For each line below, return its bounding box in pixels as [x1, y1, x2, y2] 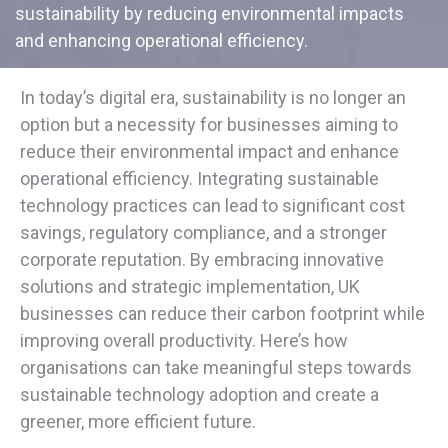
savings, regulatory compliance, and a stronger [20, 222, 387, 244]
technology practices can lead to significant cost [20, 195, 405, 217]
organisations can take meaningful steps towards [20, 357, 412, 379]
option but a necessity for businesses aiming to [20, 114, 398, 136]
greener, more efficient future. [20, 411, 256, 433]
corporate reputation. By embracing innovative [20, 249, 384, 271]
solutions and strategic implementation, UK [20, 276, 360, 298]
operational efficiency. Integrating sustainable [20, 168, 379, 190]
